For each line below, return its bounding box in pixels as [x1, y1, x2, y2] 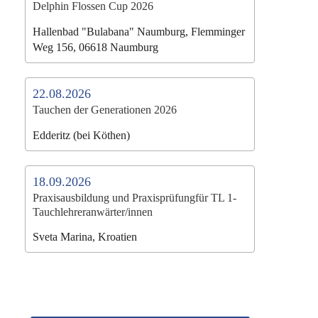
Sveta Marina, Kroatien [33, 231, 137, 243]
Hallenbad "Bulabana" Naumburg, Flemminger [33, 25, 245, 38]
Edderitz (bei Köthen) [33, 128, 130, 141]
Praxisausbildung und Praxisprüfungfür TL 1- [33, 191, 236, 204]
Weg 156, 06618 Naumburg [33, 40, 158, 53]
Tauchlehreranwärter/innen [33, 205, 153, 218]
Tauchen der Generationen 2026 [33, 103, 177, 116]
